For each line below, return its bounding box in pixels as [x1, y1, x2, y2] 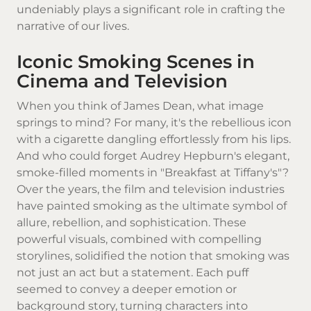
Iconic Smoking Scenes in [17, 51, 255, 73]
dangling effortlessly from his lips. [104, 133, 291, 146]
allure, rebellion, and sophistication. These [17, 216, 246, 230]
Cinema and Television [17, 70, 228, 92]
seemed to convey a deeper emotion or [17, 283, 237, 296]
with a [17, 133, 53, 146]
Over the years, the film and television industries [17, 183, 285, 196]
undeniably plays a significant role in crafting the [17, 2, 285, 16]
